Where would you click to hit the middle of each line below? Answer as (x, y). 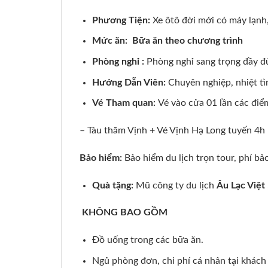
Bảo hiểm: (102, 158)
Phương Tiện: (121, 20)
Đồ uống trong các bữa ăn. (147, 240)
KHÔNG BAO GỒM (125, 213)
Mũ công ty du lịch (175, 185)
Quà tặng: (112, 185)
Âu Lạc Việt (240, 185)
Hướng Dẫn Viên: (130, 82)
